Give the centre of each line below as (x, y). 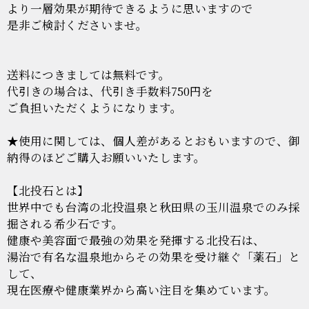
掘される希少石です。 (65, 223)
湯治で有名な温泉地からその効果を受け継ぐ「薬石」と (153, 256)
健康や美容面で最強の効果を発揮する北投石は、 (136, 240)
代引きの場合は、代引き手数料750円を (110, 91)
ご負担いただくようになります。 (94, 107)
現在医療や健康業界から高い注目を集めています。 (141, 289)
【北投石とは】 (48, 190)
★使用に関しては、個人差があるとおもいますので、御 (153, 140)
